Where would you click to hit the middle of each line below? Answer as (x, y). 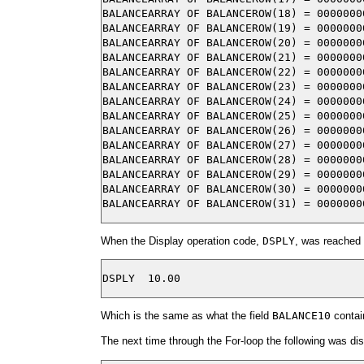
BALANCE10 (301, 316)
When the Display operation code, (182, 240)
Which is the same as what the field (186, 316)
